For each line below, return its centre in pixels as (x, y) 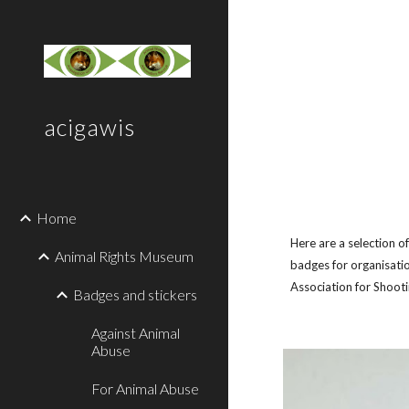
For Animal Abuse (145, 388)
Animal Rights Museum (124, 256)
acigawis (89, 127)
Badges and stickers (135, 294)
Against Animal (136, 333)
